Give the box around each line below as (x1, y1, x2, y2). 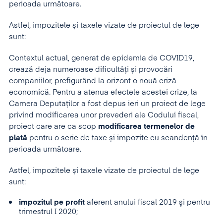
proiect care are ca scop (9, 123, 98, 130)
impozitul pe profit (19, 199, 85, 206)
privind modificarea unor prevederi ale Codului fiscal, (9, 111, 199, 119)
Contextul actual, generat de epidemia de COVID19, (9, 55, 194, 62)
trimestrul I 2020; (19, 208, 78, 216)
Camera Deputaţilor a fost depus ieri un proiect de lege (9, 100, 206, 108)
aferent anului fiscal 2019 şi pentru (85, 199, 210, 206)
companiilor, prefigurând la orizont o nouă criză (9, 77, 176, 85)
